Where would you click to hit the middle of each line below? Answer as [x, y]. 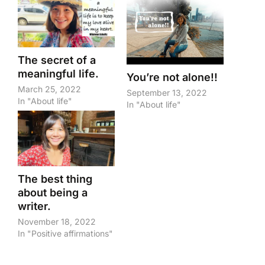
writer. [34, 206]
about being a [53, 192]
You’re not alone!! [172, 77]
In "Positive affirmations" [65, 233]
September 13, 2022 [167, 93]
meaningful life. [58, 73]
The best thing [55, 179]
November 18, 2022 [57, 221]
